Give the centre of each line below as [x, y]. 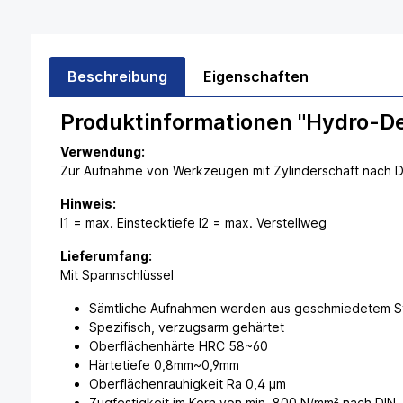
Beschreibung [117, 76]
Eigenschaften [256, 76]
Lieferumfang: [106, 255]
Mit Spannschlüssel [117, 274]
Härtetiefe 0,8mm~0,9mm [164, 364]
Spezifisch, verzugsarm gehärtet [187, 327]
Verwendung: [103, 151]
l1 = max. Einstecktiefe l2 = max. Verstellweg [193, 222]
